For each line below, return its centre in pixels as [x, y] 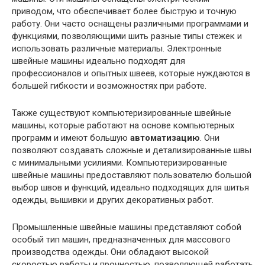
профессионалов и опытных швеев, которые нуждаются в [131, 73]
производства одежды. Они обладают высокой [110, 252]
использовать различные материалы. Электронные [117, 48]
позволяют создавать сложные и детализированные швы [132, 150]
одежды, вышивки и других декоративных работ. [113, 200]
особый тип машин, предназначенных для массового [121, 239]
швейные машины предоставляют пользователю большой [132, 175]
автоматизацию [165, 138]
